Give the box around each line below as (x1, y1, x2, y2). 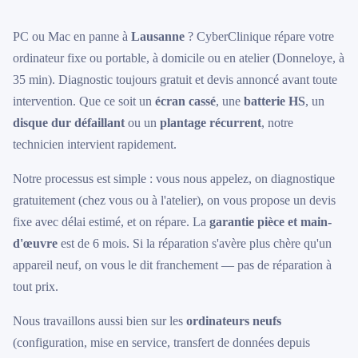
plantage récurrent (160, 116, 261, 129)
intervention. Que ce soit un (13, 94, 155, 108)
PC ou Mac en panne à (13, 30, 131, 43)
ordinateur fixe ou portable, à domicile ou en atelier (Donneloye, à (13, 51, 344, 65)
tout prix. (13, 280, 58, 293)
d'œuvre (13, 237, 58, 250)
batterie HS (244, 94, 305, 108)
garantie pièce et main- (209, 215, 332, 229)
